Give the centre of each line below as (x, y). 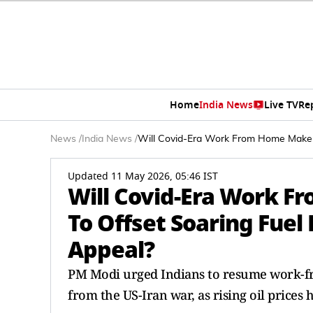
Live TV (281, 105)
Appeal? (111, 250)
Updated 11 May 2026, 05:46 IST (143, 176)
